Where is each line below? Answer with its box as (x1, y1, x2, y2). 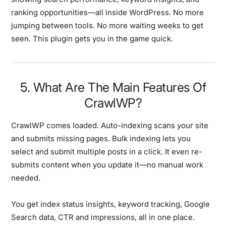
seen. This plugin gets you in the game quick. (11, 33, 174, 43)
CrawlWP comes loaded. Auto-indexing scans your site (11, 120, 209, 130)
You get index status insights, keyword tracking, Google (11, 199, 210, 209)
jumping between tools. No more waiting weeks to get (11, 20, 204, 30)
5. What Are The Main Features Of (20, 79, 206, 95)
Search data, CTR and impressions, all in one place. (11, 212, 195, 222)
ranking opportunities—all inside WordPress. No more (11, 7, 204, 17)
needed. (11, 173, 41, 183)
